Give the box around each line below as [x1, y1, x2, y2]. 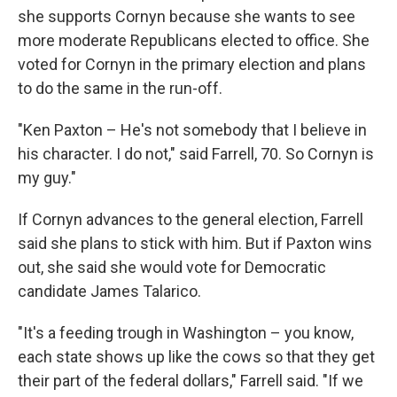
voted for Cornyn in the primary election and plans [18, 55, 366, 74]
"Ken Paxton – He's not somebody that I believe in [18, 121, 367, 139]
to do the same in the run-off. [18, 79, 222, 97]
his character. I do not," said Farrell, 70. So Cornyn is [18, 144, 374, 163]
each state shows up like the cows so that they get [18, 347, 375, 366]
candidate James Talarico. [18, 282, 201, 300]
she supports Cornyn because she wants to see [18, 7, 355, 26]
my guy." [18, 168, 76, 187]
